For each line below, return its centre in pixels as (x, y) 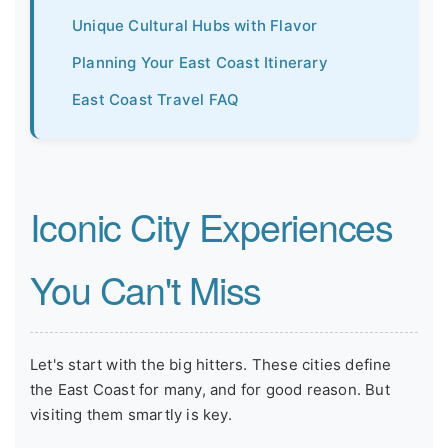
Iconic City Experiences (212, 225)
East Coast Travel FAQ (156, 99)
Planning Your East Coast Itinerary (200, 62)
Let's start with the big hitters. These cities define (211, 364)
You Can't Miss (146, 288)
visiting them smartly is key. (131, 414)
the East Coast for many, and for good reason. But (210, 389)
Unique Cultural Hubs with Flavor (195, 25)
